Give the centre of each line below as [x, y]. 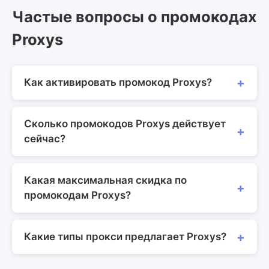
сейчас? [45, 139]
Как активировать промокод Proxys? [118, 82]
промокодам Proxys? [77, 195]
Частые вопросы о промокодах [134, 17]
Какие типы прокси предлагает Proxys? [125, 237]
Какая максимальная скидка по [105, 180]
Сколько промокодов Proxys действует [125, 124]
